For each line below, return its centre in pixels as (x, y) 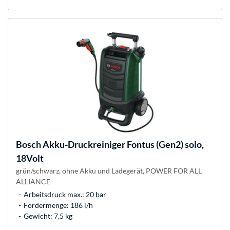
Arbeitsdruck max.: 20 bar (65, 195)
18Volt (30, 158)
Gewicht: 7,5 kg (48, 216)
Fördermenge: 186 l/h (58, 205)
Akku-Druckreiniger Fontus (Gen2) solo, (122, 145)
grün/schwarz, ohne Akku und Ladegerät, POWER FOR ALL (109, 171)
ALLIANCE (33, 182)
